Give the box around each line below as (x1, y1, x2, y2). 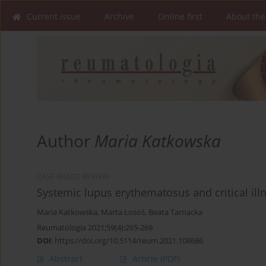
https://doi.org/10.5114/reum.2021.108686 (55, 235, 203, 246)
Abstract (49, 253, 83, 265)
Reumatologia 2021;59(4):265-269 (37, 222, 153, 233)
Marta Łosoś (101, 207, 145, 218)
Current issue (27, 11, 81, 22)
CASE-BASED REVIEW (37, 172, 109, 182)
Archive (104, 11, 134, 22)
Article (132, 253, 160, 265)
